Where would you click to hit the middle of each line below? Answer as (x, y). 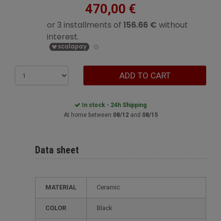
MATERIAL (64, 187)
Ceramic (110, 187)
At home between (88, 115)
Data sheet (57, 150)
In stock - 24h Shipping (113, 105)
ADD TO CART (145, 75)
